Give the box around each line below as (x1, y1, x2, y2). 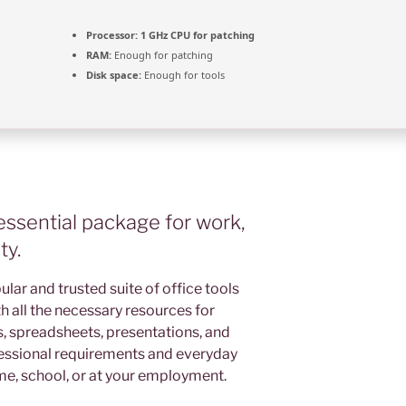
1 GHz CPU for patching (138, 28, 255, 43)
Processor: (86, 28, 138, 43)
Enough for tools (141, 68, 225, 82)
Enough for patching (111, 48, 213, 63)
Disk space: (86, 68, 141, 82)
